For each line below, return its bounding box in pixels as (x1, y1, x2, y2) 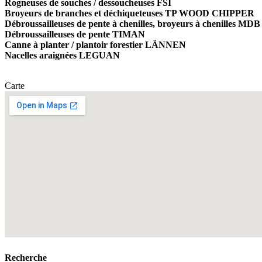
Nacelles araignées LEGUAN (5, 50, 120, 61)
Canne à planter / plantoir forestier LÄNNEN (5, 40, 186, 50)
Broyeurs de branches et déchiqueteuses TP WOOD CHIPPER (5, 8, 254, 19)
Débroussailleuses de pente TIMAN (5, 29, 145, 40)
